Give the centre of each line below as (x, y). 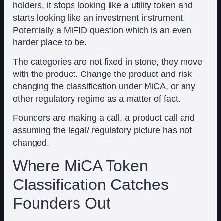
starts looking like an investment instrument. (99, 18)
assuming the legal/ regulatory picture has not (103, 130)
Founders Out (62, 203)
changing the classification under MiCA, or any (104, 87)
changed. (31, 143)
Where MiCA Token (81, 166)
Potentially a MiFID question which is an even (102, 30)
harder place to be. (50, 42)
